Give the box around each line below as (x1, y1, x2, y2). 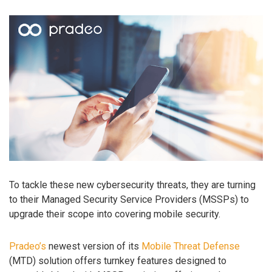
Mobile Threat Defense (141, 240, 240, 253)
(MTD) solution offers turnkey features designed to (9, 255, 226, 267)
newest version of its (46, 240, 141, 253)
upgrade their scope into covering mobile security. (9, 208, 220, 220)
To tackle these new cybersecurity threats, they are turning (9, 179, 256, 191)
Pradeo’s (9, 240, 46, 253)
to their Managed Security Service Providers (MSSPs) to (9, 194, 249, 206)
